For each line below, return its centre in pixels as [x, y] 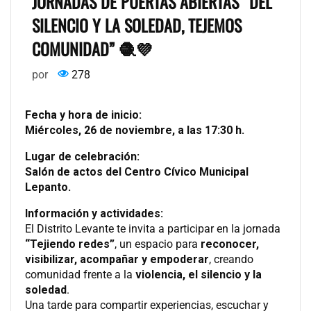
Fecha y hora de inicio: [83, 115]
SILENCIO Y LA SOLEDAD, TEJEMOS [137, 25]
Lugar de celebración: [82, 156]
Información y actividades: [94, 213]
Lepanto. [48, 187]
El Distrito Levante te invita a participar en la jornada [153, 228]
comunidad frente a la [80, 274]
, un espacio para [158, 244]
